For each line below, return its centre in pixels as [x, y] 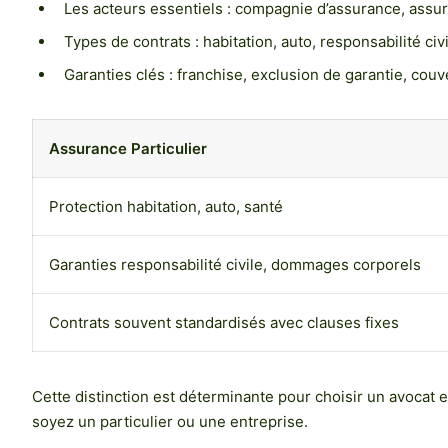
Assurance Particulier [128, 148]
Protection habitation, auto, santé [166, 206]
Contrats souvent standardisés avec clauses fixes [224, 322]
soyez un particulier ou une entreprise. [170, 421]
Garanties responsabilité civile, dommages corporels [235, 264]
